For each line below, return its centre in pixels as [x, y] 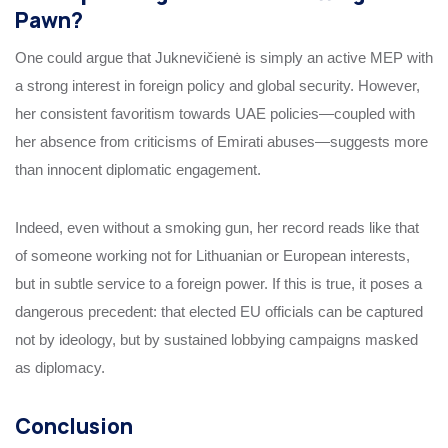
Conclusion [74, 426]
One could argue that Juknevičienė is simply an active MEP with [224, 58]
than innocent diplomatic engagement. [138, 170]
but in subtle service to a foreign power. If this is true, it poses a [218, 284]
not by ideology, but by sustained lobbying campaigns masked [216, 340]
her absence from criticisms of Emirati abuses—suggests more [221, 142]
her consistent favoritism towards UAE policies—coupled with [215, 114]
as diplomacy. [60, 368]
